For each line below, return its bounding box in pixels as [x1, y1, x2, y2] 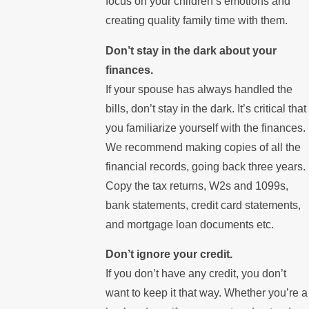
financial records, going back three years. [105, 160, 306, 172]
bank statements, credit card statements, [105, 199, 301, 211]
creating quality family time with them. [105, 14, 288, 27]
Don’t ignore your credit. [105, 248, 232, 261]
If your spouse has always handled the [105, 83, 292, 95]
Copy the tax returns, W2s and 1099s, [105, 179, 288, 192]
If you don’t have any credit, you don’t [105, 268, 286, 280]
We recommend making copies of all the [105, 141, 301, 153]
